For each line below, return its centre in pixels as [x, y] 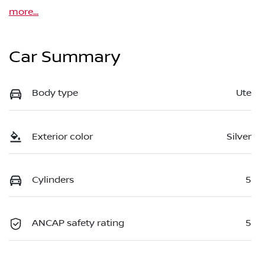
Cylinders [53, 180]
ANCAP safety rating [78, 223]
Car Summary [64, 57]
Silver [239, 136]
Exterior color [62, 136]
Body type [55, 93]
